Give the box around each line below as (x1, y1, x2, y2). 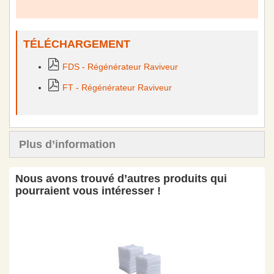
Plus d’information (19, 138, 116, 150)
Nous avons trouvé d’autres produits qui (15, 172, 227, 185)
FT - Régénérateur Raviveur (62, 83, 172, 92)
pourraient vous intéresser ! (15, 185, 161, 197)
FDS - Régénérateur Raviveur (62, 62, 178, 72)
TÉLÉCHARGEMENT (23, 38, 130, 50)
